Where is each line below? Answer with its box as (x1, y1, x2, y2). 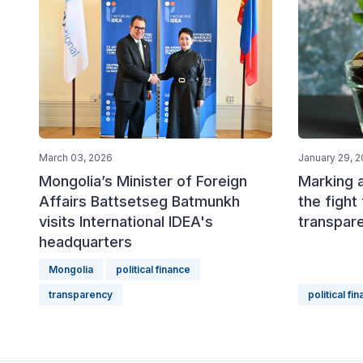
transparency (49, 288, 113, 301)
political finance (116, 263, 190, 275)
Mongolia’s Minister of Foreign (39, 172, 247, 190)
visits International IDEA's (39, 212, 213, 230)
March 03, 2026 (39, 151, 113, 164)
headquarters (39, 233, 132, 250)
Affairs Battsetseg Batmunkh (39, 192, 240, 210)
